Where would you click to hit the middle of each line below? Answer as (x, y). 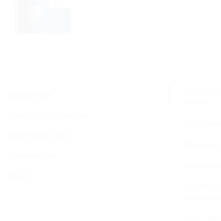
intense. (198, 101)
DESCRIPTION (29, 95)
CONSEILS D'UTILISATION (47, 115)
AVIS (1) (20, 176)
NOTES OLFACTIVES (38, 135)
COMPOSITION (31, 156)
